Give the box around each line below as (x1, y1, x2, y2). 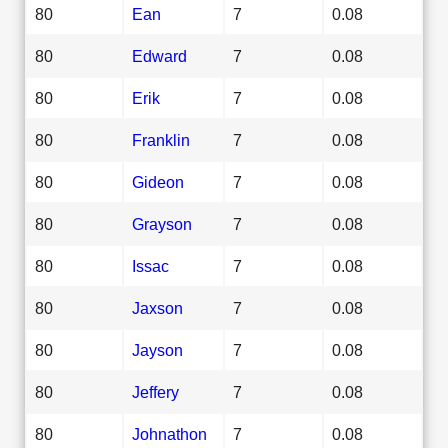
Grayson (132, 214, 192, 233)
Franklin (132, 130, 190, 149)
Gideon (132, 172, 184, 191)
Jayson (132, 340, 183, 359)
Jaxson (132, 298, 183, 317)
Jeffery (132, 382, 179, 401)
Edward (132, 46, 187, 65)
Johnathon (132, 424, 207, 443)
